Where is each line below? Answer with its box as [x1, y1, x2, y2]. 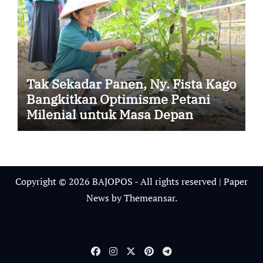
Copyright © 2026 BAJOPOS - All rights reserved [15, 174, 219, 188]
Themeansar [123, 191, 175, 204]
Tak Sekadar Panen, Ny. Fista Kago [26, 75, 236, 92]
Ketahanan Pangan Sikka [26, 120, 178, 138]
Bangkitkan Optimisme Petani [26, 90, 210, 107]
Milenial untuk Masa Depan [26, 105, 193, 123]
